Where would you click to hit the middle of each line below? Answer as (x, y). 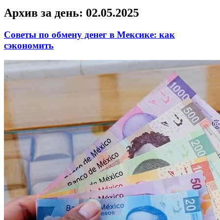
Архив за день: (45, 13)
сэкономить (29, 45)
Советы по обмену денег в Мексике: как (89, 34)
